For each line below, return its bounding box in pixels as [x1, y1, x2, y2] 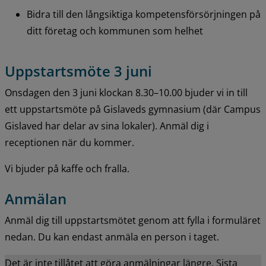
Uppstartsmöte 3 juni [5, 61, 152, 81]
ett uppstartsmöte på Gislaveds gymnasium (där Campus [5, 102, 261, 116]
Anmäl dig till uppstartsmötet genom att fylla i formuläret [5, 213, 261, 227]
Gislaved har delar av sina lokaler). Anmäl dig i [5, 119, 209, 132]
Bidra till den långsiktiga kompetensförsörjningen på [26, 8, 261, 21]
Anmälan [5, 188, 66, 208]
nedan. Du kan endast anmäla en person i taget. [5, 230, 219, 243]
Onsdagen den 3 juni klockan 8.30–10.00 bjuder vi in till [5, 85, 248, 99]
